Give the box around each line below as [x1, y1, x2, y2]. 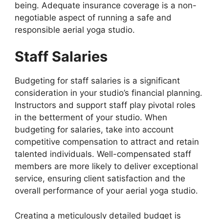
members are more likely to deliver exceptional [15, 161, 198, 172]
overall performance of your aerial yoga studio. [15, 186, 198, 196]
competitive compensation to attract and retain [15, 137, 199, 147]
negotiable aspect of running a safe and [15, 12, 172, 22]
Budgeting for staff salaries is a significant [15, 76, 180, 86]
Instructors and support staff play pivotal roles [15, 100, 196, 110]
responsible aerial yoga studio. [15, 24, 135, 35]
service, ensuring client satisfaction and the [15, 174, 185, 184]
